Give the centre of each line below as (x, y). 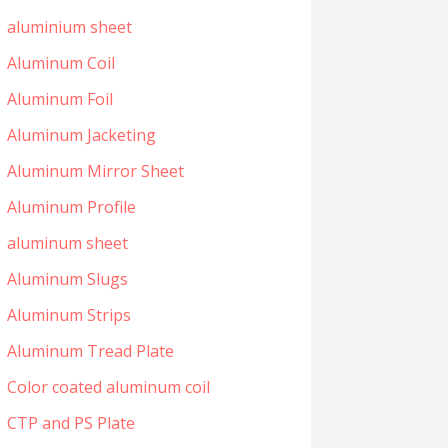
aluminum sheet (67, 243)
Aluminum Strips (68, 315)
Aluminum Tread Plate (90, 351)
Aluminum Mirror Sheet (95, 171)
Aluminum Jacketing (81, 135)
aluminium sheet (69, 27)
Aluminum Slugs (67, 279)
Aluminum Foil (59, 99)
